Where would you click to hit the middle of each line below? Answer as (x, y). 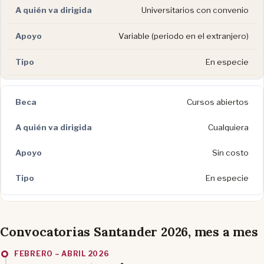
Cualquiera (228, 127)
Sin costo (230, 152)
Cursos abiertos (218, 102)
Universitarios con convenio (195, 10)
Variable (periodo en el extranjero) (184, 36)
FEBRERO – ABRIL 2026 (62, 253)
